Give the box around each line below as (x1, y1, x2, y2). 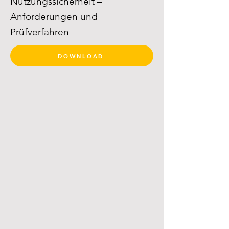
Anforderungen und (10, 11, 98, 22)
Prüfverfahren (10, 26, 69, 38)
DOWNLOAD (58, 52, 104, 59)
